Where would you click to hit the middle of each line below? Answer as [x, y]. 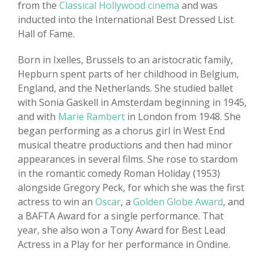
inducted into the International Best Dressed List [126, 20]
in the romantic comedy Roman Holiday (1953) [119, 174]
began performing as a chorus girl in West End [121, 131]
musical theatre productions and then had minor [125, 145]
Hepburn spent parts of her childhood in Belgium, [128, 74]
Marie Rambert [91, 117]
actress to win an [56, 202]
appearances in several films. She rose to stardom [128, 159]
